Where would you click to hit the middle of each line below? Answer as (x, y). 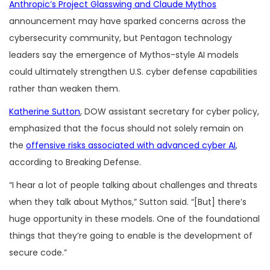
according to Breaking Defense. (75, 162)
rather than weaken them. (64, 88)
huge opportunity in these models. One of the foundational (134, 218)
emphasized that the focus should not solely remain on (126, 128)
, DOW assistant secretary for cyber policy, (170, 111)
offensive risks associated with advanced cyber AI (131, 145)
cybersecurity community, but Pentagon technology (121, 38)
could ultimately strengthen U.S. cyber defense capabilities (133, 71)
